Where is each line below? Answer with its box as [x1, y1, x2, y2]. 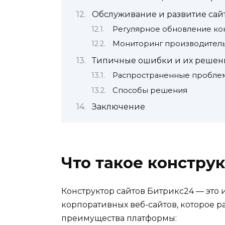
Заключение [91, 102, 145, 112]
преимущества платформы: [61, 213, 177, 223]
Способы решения [112, 85, 187, 95]
